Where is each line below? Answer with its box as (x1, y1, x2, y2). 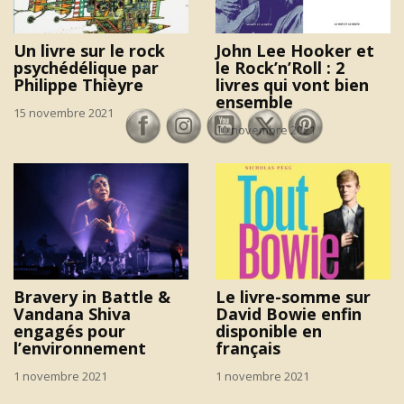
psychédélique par (14, 56, 159, 78)
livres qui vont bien (216, 73, 369, 96)
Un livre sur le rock (14, 39, 165, 61)
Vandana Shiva (14, 303, 131, 326)
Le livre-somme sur (216, 286, 371, 308)
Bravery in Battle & (14, 286, 170, 308)
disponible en (216, 320, 322, 343)
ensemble (216, 90, 293, 113)
